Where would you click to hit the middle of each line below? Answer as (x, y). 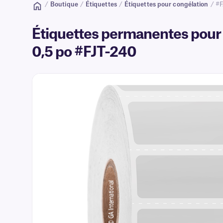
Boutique (64, 4)
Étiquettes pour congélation (166, 4)
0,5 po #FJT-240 (84, 52)
